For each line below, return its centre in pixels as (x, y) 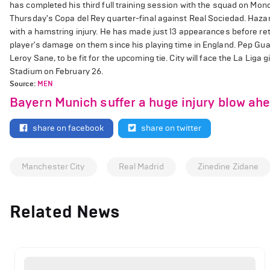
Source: (24, 84)
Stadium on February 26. (57, 71)
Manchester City (53, 167)
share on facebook (68, 128)
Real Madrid (141, 167)
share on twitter (171, 128)
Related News (65, 212)
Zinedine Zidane (228, 167)
